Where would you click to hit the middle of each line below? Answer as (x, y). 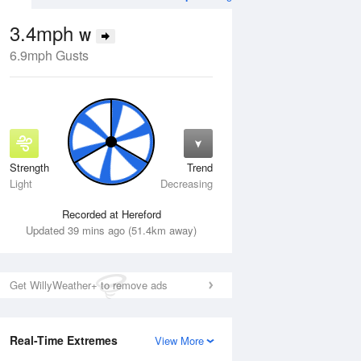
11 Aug (36, 173)
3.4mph (44, 33)
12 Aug (151, 173)
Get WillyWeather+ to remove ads (89, 285)
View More (179, 340)
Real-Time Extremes (64, 340)
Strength (29, 167)
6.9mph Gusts (49, 55)
